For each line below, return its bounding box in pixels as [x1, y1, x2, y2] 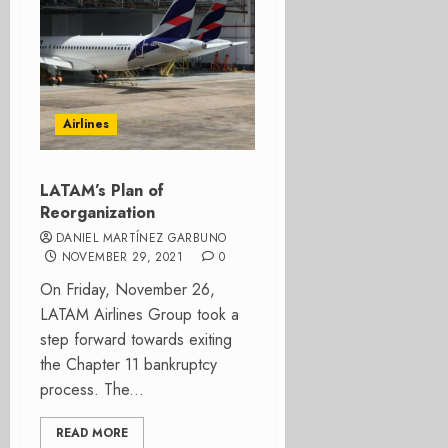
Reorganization [40, 201, 155, 224]
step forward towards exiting [40, 328, 232, 351]
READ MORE [56, 424, 128, 442]
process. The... [40, 378, 144, 401]
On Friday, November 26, [40, 278, 215, 301]
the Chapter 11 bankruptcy [40, 353, 217, 376]
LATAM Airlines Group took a [40, 303, 239, 326]
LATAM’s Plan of [40, 179, 164, 202]
